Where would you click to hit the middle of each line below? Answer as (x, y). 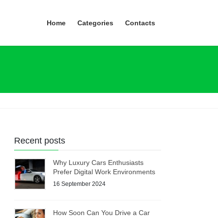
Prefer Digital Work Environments (104, 172)
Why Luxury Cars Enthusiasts (99, 163)
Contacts (140, 23)
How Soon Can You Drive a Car (102, 212)
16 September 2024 (80, 184)
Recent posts (40, 141)
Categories (95, 23)
